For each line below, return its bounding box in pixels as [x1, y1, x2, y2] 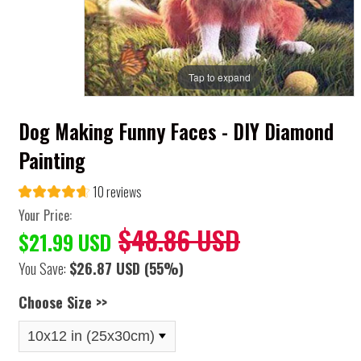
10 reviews [93, 181, 142, 201]
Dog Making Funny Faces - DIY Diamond [19, 116, 334, 147]
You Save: [19, 257, 69, 279]
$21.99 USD [19, 226, 111, 257]
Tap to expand [188, 69, 251, 84]
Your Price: [19, 205, 72, 225]
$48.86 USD [118, 220, 240, 259]
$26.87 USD [69, 257, 140, 279]
